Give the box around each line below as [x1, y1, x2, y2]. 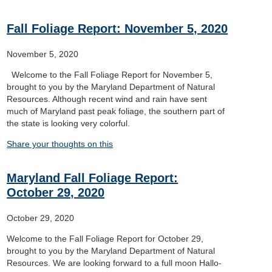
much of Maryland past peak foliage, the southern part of [7, 106, 225, 116]
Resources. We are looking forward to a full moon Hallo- [7, 258, 222, 268]
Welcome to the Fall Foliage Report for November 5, [7, 70, 213, 80]
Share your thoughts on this [7, 139, 114, 149]
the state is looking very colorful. [7, 118, 131, 128]
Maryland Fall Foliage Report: [7, 171, 178, 185]
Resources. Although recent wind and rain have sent [7, 94, 208, 104]
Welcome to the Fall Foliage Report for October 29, [7, 234, 204, 243]
